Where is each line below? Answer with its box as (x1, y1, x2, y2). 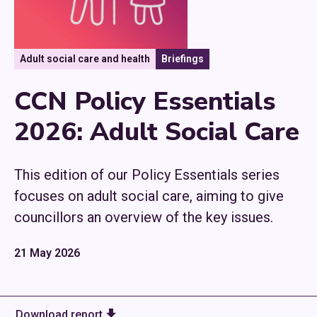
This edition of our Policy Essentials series (14, 166, 279, 184)
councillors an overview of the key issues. (14, 209, 273, 226)
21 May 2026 (14, 246, 80, 260)
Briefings (161, 53, 204, 65)
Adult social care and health (20, 53, 150, 65)
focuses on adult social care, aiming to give (14, 188, 284, 205)
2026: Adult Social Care (14, 115, 299, 150)
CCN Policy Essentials (14, 84, 275, 120)
